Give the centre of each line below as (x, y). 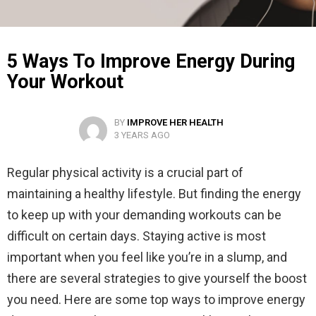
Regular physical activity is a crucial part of (125, 173)
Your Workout (65, 82)
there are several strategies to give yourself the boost (157, 279)
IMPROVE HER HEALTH (175, 123)
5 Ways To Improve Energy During (151, 62)
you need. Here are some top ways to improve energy (156, 300)
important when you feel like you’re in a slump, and (147, 257)
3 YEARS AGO (142, 135)
